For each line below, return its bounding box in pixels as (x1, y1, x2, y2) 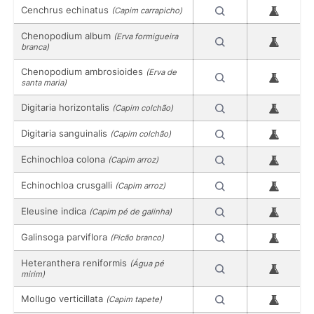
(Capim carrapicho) (111, 6, 182, 16)
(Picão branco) (110, 233, 164, 243)
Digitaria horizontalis (21, 102, 112, 114)
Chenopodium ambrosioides (21, 66, 146, 78)
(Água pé (130, 259, 164, 269)
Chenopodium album (21, 30, 114, 42)
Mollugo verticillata (21, 293, 106, 305)
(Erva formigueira (114, 32, 178, 42)
